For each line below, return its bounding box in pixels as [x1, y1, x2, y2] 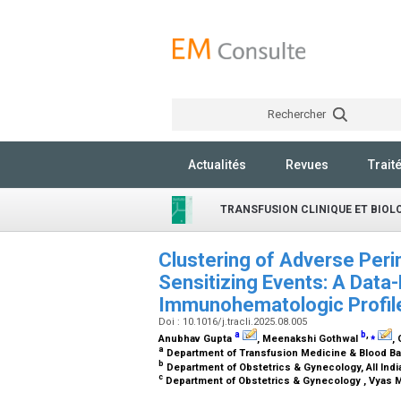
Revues [286, 158, 328, 172]
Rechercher [267, 107, 328, 121]
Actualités [188, 158, 246, 172]
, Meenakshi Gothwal [257, 333, 361, 345]
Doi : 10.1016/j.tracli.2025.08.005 [158, 316, 310, 328]
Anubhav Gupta [158, 333, 235, 345]
